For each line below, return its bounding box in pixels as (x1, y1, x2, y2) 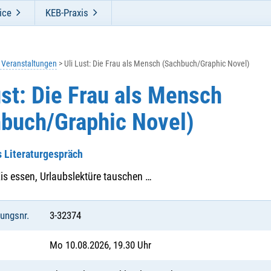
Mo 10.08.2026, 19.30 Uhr (50, 239, 152, 252)
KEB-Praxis (45, 7, 88, 19)
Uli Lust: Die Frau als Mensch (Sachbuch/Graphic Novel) (64, 58, 250, 69)
